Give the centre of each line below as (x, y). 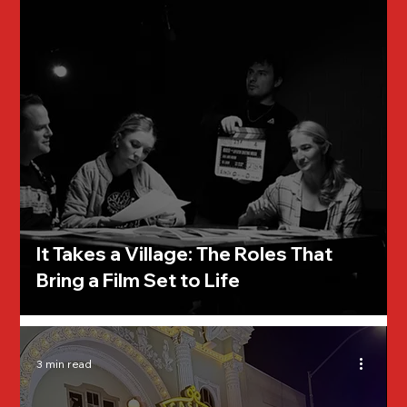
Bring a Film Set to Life (139, 280)
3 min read (65, 363)
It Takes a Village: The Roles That (185, 254)
